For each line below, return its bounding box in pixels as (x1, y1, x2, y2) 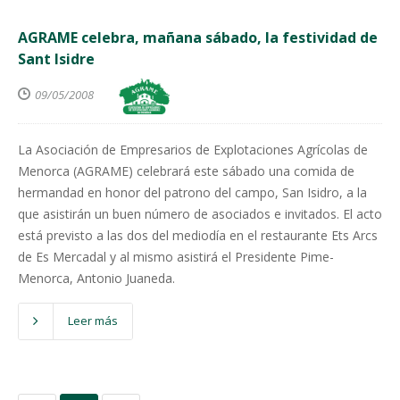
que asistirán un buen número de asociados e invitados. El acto (18, 205, 382, 222)
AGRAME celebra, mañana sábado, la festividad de (18, 28, 378, 47)
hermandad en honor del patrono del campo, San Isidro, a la (18, 184, 367, 201)
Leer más (68, 312, 118, 329)
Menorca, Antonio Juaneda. (18, 270, 175, 287)
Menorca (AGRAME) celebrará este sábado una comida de (18, 162, 354, 179)
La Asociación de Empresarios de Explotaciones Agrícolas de (18, 141, 368, 158)
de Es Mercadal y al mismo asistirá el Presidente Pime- (18, 248, 334, 265)
